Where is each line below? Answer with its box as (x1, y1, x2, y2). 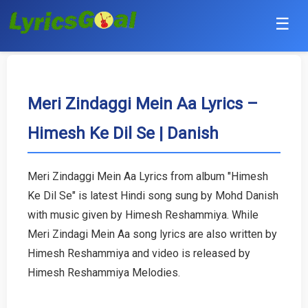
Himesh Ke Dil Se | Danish (27, 123, 219, 143)
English (7, 190, 42, 203)
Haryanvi (7, 157, 48, 170)
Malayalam (7, 289, 58, 302)
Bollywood (7, 124, 58, 137)
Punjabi (7, 58, 42, 71)
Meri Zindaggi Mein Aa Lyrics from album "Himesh (27, 169, 268, 183)
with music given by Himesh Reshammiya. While (27, 208, 258, 221)
